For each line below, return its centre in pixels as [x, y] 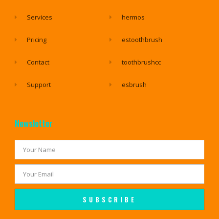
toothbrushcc [142, 62]
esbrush [134, 85]
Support [39, 85]
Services [40, 17]
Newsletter [34, 123]
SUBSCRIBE [109, 200]
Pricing [37, 40]
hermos [133, 17]
